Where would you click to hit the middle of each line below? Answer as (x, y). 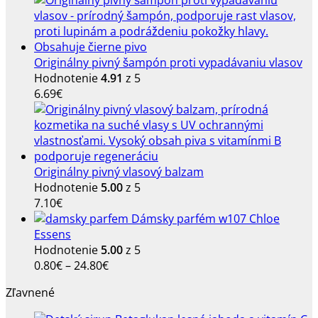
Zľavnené (30, 293)
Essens (53, 235)
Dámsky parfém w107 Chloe (205, 219)
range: (125, 281)
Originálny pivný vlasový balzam (119, 172)
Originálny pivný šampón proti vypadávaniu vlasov (168, 63)
